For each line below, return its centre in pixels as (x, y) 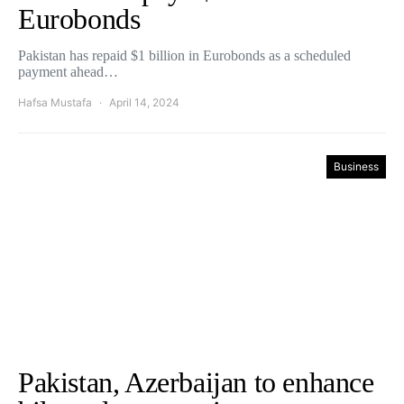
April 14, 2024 (144, 102)
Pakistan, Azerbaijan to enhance (196, 382)
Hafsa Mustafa (55, 102)
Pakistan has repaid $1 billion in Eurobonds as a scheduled (184, 55)
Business (356, 166)
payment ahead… (68, 72)
